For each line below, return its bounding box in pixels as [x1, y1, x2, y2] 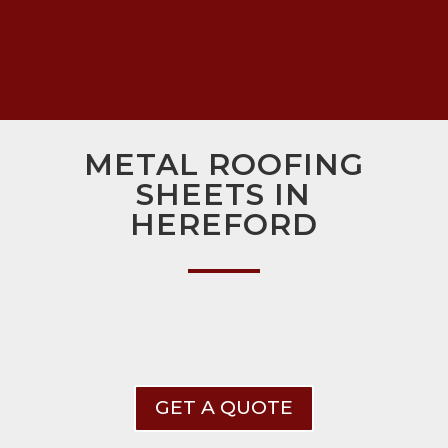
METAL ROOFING [83, 146, 364, 184]
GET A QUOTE [154, 396, 293, 420]
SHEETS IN [136, 176, 312, 214]
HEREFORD [129, 206, 318, 244]
